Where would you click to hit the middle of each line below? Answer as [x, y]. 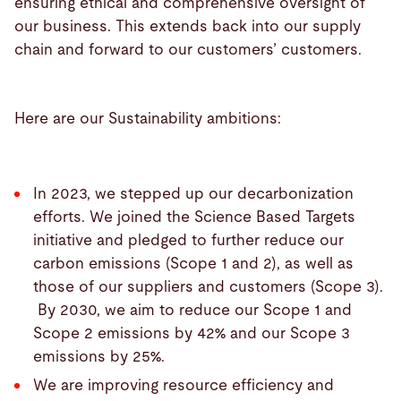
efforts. [59, 217]
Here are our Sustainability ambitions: [154, 119]
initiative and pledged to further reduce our [188, 240]
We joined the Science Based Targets [222, 217]
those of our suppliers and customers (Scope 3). [208, 286]
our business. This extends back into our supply [188, 27]
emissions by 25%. [103, 356]
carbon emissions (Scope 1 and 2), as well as [193, 263]
